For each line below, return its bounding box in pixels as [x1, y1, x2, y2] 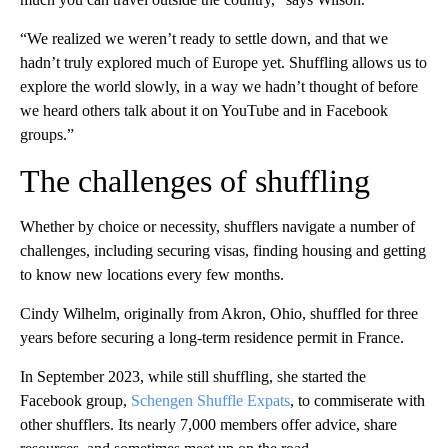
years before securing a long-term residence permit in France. [20, 329, 404, 347]
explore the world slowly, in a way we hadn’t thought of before [20, 78, 418, 96]
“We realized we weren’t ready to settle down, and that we [20, 30, 388, 48]
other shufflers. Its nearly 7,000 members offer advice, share [20, 416, 397, 434]
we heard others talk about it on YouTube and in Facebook [20, 102, 388, 120]
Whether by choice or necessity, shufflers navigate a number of [20, 218, 415, 236]
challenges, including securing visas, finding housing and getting [20, 242, 426, 260]
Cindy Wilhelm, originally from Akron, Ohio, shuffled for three [20, 305, 418, 323]
